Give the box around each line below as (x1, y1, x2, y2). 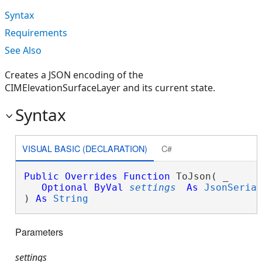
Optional (41, 182, 88, 193)
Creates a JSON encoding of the (5, 68, 143, 81)
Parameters (15, 225, 63, 239)
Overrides (64, 171, 118, 182)
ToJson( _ (170, 171, 229, 182)
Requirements (5, 26, 67, 39)
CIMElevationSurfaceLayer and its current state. (5, 81, 215, 94)
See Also (5, 44, 42, 57)
